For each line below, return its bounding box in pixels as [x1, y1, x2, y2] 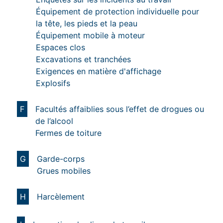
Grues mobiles [37, 165, 91, 176]
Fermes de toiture [35, 127, 102, 138]
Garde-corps [37, 153, 85, 164]
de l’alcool [35, 115, 73, 126]
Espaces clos [36, 42, 85, 52]
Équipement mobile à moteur [36, 30, 145, 40]
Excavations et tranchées [36, 54, 131, 64]
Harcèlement [37, 191, 85, 202]
